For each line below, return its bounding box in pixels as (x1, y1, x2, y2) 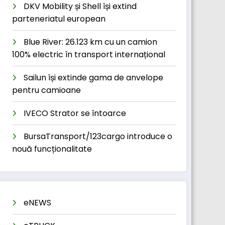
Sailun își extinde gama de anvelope (23, 72, 163, 83)
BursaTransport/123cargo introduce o (23, 131, 172, 142)
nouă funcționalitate (12, 143, 92, 155)
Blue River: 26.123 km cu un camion (23, 36, 157, 48)
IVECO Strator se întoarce (23, 107, 126, 119)
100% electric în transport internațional (12, 49, 165, 60)
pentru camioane (12, 84, 81, 96)
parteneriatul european (12, 13, 105, 25)
